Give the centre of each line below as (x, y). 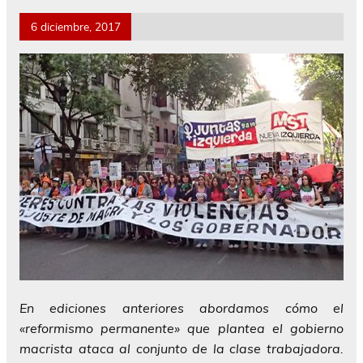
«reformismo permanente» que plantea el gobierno (181, 328)
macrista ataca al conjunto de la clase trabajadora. (181, 348)
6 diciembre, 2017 (75, 27)
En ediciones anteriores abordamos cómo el (181, 307)
